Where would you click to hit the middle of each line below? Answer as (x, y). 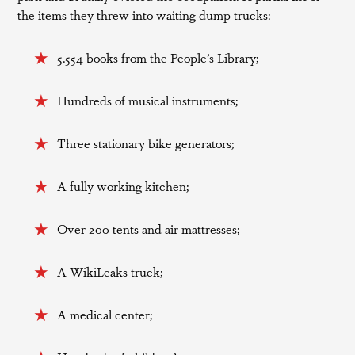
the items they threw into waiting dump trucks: (145, 15)
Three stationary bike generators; (146, 143)
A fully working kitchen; (124, 186)
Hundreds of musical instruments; (148, 100)
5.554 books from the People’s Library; (158, 57)
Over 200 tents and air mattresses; (149, 229)
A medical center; (105, 314)
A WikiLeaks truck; (111, 271)
